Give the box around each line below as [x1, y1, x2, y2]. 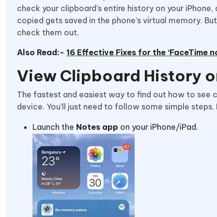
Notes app [76, 122, 118, 132]
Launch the [32, 122, 76, 132]
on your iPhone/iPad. [118, 122, 198, 132]
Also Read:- [17, 47, 66, 57]
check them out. [17, 27, 81, 37]
